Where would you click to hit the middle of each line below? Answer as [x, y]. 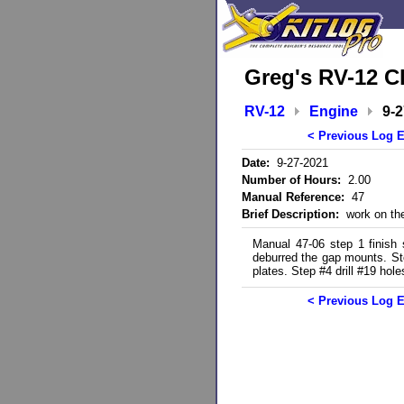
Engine [334, 111]
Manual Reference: [293, 197]
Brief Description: [290, 214]
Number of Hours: [291, 180]
